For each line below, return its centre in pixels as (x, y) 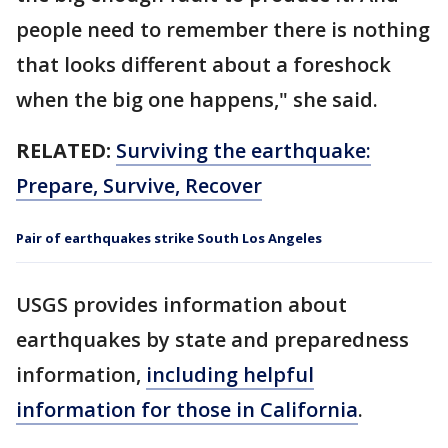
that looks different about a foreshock (203, 64)
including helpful (230, 374)
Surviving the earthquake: (243, 150)
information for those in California (187, 409)
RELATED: (66, 150)
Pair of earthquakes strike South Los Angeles (169, 237)
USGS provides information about (181, 304)
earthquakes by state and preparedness (212, 339)
